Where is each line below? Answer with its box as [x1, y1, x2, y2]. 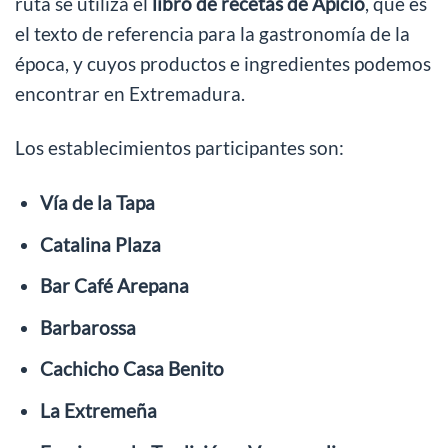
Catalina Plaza [39, 232, 161, 256]
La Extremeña [39, 398, 157, 422]
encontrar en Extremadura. [15, 81, 245, 105]
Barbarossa [39, 315, 136, 339]
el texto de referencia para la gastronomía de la [15, 21, 410, 45]
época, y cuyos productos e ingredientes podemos [15, 51, 431, 75]
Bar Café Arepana [39, 274, 189, 298]
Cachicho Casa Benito [39, 357, 224, 381]
